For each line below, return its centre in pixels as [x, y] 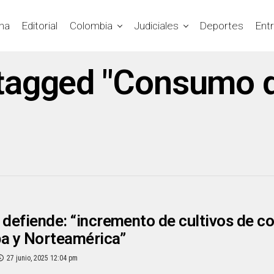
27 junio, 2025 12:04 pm [42, 258]
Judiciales [156, 25]
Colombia [91, 25]
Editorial [40, 25]
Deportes [222, 25]
